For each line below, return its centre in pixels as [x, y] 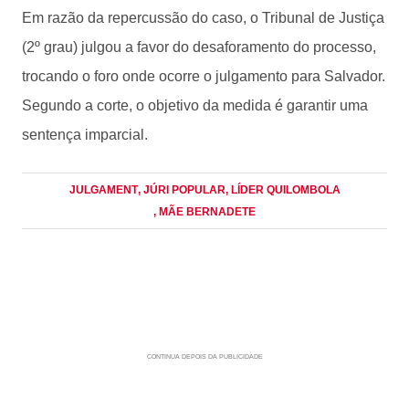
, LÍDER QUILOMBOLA [283, 189]
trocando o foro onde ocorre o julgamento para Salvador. [204, 76]
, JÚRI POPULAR [181, 189]
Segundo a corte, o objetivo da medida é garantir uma [195, 105]
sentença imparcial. [90, 134]
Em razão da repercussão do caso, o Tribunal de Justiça [203, 17]
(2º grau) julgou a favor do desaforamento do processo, [199, 47]
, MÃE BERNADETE [204, 211]
